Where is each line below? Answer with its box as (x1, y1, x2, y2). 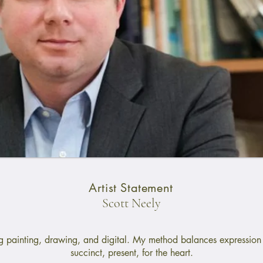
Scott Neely (102, 195, 161, 211)
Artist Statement (89, 180, 173, 196)
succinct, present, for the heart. (70, 247, 193, 259)
